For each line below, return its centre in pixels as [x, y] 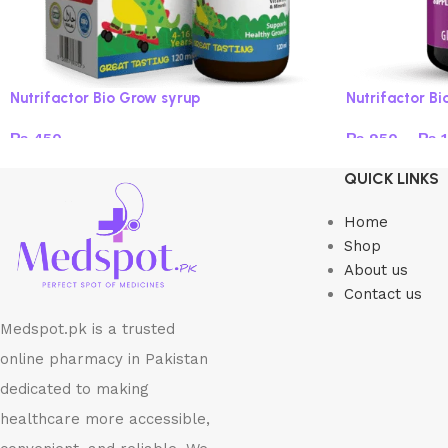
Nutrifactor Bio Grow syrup [105, 98]
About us [375, 270]
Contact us [382, 294]
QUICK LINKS [391, 178]
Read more [57, 168]
